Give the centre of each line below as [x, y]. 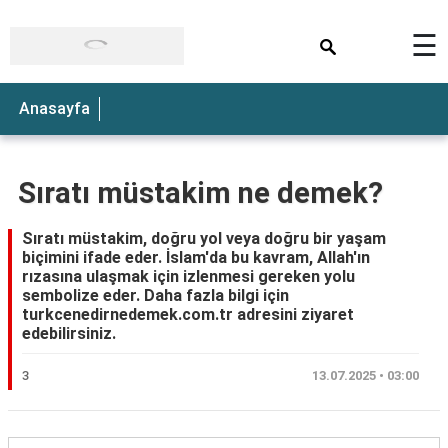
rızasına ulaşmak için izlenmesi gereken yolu [188, 276]
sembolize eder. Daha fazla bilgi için [155, 295]
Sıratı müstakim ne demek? [200, 193]
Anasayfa [54, 108]
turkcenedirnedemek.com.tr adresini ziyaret [188, 314]
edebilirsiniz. [69, 333]
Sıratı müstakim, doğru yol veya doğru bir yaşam [204, 238]
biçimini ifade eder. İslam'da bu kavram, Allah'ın [196, 257]
